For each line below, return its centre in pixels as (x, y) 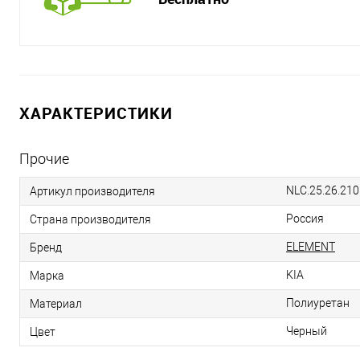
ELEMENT (311, 247)
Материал (56, 303)
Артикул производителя (92, 191)
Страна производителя (90, 219)
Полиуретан (318, 303)
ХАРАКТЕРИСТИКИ (96, 113)
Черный (307, 331)
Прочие (44, 159)
